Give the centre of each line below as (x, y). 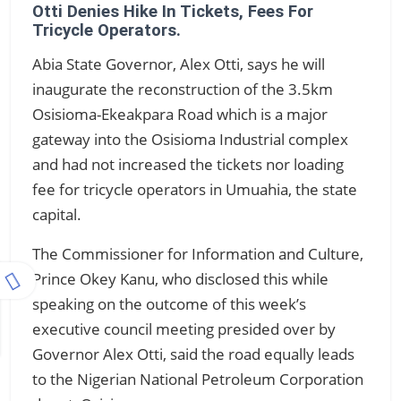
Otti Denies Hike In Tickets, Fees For (173, 12)
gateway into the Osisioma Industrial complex (190, 139)
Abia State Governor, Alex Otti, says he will (179, 64)
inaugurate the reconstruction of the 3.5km (183, 89)
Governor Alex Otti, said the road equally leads (193, 354)
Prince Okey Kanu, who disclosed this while (180, 279)
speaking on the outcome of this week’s (169, 304)
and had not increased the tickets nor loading (188, 164)
